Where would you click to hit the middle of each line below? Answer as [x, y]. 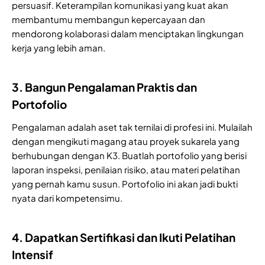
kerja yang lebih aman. [59, 47]
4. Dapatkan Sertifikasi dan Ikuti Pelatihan [124, 237]
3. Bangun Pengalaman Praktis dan [104, 87]
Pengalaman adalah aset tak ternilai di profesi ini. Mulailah [132, 127]
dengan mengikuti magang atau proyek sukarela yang [126, 141]
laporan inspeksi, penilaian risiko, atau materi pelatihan [126, 169]
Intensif [33, 254]
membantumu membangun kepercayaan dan [109, 19]
